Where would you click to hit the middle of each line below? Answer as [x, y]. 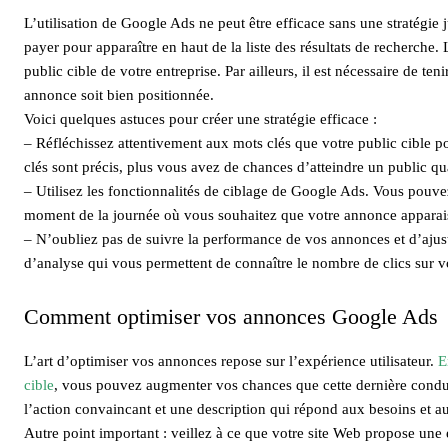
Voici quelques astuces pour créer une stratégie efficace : [200, 118]
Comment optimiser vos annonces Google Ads [231, 316]
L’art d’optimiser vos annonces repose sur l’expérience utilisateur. [231, 360]
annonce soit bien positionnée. [119, 94]
